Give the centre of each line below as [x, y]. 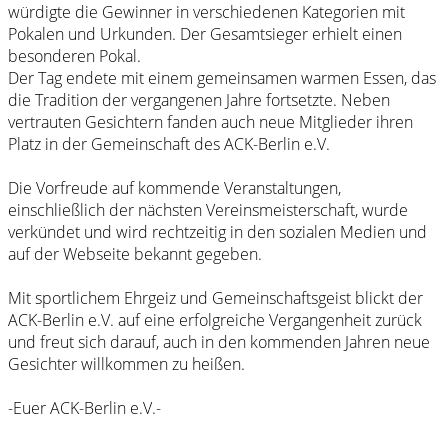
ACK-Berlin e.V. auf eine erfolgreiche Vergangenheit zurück [215, 320]
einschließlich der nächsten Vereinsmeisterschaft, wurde [208, 210]
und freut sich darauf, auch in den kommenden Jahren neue [219, 342]
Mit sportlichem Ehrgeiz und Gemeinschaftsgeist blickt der [215, 298]
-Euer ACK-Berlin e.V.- [84, 408]
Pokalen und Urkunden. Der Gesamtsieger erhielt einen [205, 34]
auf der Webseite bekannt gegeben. [135, 254]
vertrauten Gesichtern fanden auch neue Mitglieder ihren [210, 122]
